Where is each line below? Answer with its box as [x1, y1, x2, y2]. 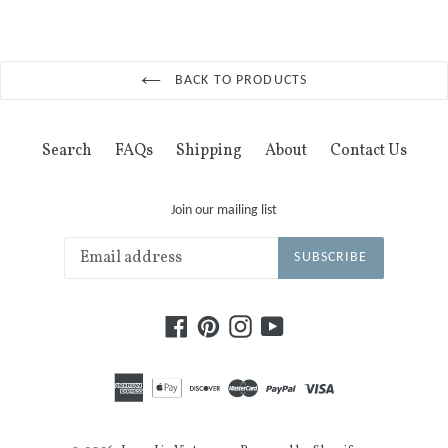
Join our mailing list [171, 203, 277, 219]
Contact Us [329, 140, 407, 163]
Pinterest [218, 313, 284, 336]
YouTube [282, 313, 343, 336]
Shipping [175, 140, 242, 163]
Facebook [186, 313, 253, 336]
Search [41, 140, 92, 163]
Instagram [250, 313, 326, 336]
